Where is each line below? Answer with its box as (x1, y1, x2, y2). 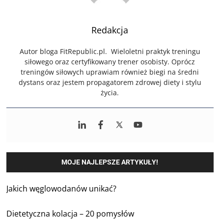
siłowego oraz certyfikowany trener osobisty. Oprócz (25, 56, 195, 66)
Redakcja (91, 24, 129, 36)
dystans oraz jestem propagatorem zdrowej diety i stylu (18, 77, 201, 87)
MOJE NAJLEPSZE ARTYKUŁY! (61, 158, 159, 166)
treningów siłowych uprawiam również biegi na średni (21, 67, 199, 77)
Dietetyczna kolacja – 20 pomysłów (6, 208, 135, 219)
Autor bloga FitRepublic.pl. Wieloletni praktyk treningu (19, 46, 200, 56)
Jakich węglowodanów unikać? (6, 183, 117, 194)
